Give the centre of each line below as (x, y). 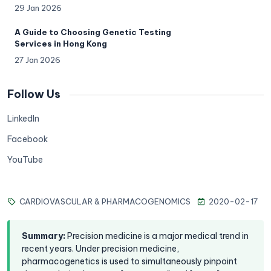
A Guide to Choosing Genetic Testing (93, 32)
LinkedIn (23, 119)
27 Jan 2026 (38, 60)
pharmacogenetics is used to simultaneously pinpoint (129, 261)
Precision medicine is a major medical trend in (158, 236)
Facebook (28, 139)
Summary (42, 236)
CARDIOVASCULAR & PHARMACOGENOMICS (105, 201)
